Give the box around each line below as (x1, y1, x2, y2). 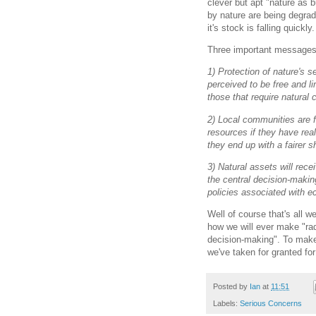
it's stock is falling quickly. (207, 23, 315, 34)
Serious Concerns (240, 299, 302, 308)
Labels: (213, 299, 240, 308)
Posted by (213, 282, 250, 291)
